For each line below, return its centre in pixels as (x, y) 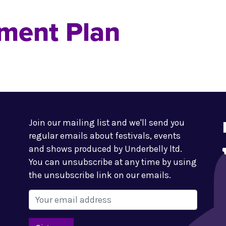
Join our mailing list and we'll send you (107, 123)
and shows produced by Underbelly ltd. (106, 149)
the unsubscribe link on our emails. (100, 175)
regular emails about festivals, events (105, 136)
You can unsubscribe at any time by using (113, 162)
